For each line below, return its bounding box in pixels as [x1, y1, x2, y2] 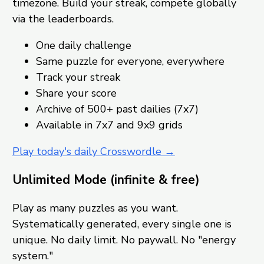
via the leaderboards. [12, 11, 114, 26]
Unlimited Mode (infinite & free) [12, 171, 200, 188]
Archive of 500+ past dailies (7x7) [35, 101, 199, 116]
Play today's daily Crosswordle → [12, 144, 175, 159]
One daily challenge [35, 38, 131, 52]
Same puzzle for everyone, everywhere [35, 54, 225, 68]
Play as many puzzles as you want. [12, 200, 178, 215]
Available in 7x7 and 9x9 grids [35, 117, 183, 132]
